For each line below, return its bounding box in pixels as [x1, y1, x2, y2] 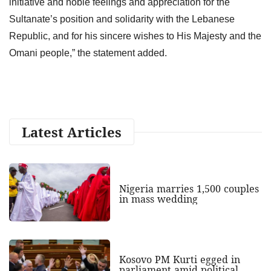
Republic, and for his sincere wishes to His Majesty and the [9, 30, 261, 41]
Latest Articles [22, 122, 122, 141]
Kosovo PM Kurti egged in [119, 253, 240, 267]
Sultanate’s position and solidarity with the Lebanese [9, 13, 235, 24]
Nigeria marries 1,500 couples [119, 181, 259, 195]
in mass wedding [119, 192, 198, 206]
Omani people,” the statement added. [9, 47, 167, 58]
